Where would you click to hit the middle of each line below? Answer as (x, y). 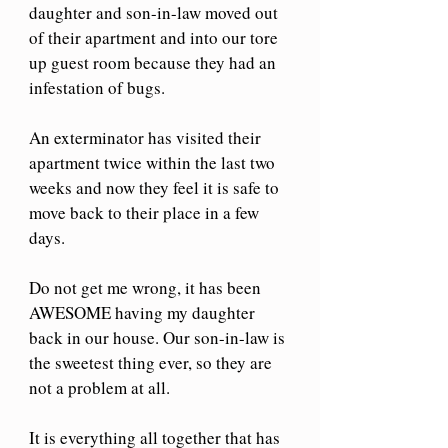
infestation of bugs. (97, 87)
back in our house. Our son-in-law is (159, 337)
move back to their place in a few (146, 212)
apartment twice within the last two (154, 162)
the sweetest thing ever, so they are (152, 362)
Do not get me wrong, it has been (147, 287)
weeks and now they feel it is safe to (156, 187)
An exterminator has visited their (147, 137)
